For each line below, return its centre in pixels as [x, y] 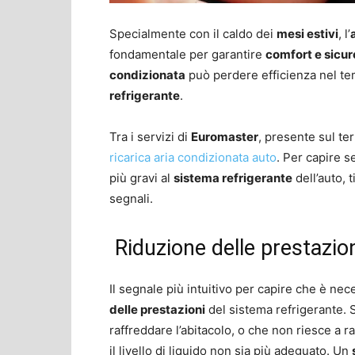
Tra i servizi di [150, 136]
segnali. [131, 198]
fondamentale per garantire [187, 54]
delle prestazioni [157, 309]
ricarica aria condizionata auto [193, 157]
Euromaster [225, 136]
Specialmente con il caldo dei [193, 33]
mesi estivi [307, 33]
